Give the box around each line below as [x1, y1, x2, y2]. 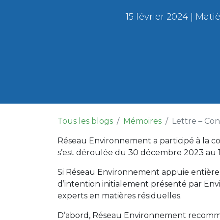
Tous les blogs [57, 116, 113, 126]
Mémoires [123, 116, 162, 126]
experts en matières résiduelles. [57, 191, 186, 201]
